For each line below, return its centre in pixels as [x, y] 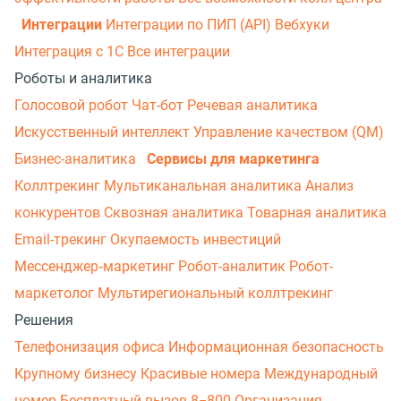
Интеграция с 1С [71, 52]
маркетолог [56, 294]
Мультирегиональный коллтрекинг [215, 294]
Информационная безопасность [276, 347]
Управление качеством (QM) [289, 132]
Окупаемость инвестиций [196, 240]
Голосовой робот [73, 106]
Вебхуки [302, 25]
